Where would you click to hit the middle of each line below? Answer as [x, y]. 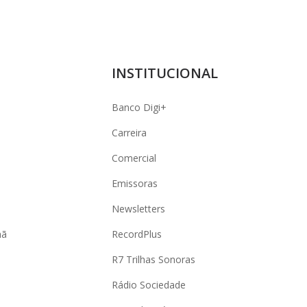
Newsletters [138, 209]
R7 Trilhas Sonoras [153, 259]
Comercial [134, 158]
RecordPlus [137, 234]
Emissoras [135, 183]
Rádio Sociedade [149, 285]
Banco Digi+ [139, 107]
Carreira [129, 133]
